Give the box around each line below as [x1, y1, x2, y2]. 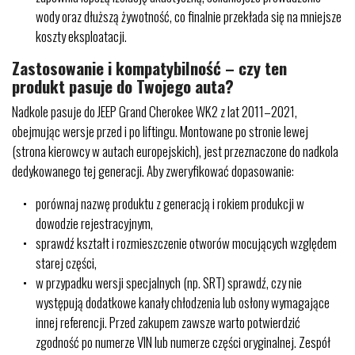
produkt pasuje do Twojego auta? [12, 74, 234, 98]
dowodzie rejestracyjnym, [36, 213, 153, 233]
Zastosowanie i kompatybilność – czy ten [12, 55, 287, 80]
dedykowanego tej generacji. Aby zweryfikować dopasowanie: [12, 161, 294, 181]
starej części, [36, 253, 97, 273]
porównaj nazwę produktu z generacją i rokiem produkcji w [36, 193, 304, 213]
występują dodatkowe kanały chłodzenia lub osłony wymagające [36, 292, 330, 312]
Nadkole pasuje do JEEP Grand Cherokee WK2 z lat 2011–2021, [12, 101, 297, 121]
